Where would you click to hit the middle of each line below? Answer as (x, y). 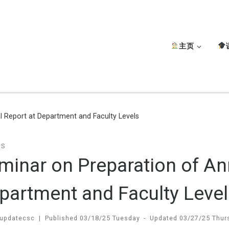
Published (62, 218)
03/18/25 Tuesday (110, 218)
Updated (165, 218)
